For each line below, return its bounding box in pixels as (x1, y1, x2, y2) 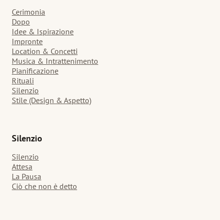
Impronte (12, 36, 43, 47)
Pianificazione (12, 66, 58, 76)
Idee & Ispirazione (12, 27, 74, 37)
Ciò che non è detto (12, 181, 77, 192)
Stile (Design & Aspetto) (12, 95, 91, 106)
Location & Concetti (12, 46, 78, 56)
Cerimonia (12, 7, 45, 17)
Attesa (12, 162, 32, 172)
